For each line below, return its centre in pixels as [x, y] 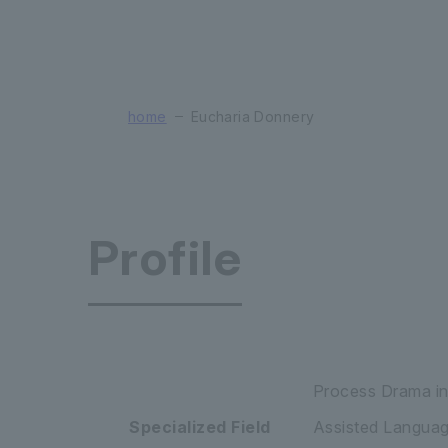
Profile [165, 257]
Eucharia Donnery [252, 116]
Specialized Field [200, 426]
